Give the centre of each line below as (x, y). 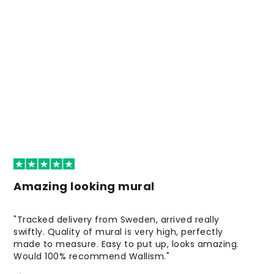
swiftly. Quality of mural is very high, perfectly (118, 232)
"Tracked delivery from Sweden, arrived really (117, 220)
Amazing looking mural (84, 187)
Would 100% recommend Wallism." (92, 257)
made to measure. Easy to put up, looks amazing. (126, 244)
